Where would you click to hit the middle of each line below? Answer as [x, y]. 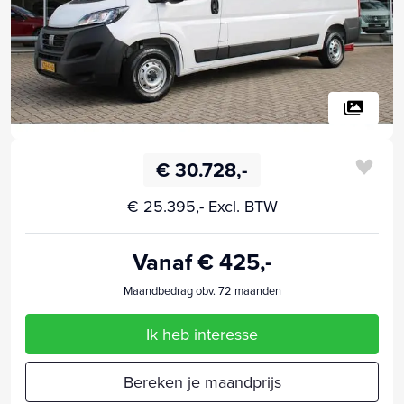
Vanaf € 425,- [202, 261]
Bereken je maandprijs [202, 381]
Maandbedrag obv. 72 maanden [202, 290]
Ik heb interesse [202, 334]
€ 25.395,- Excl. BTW [202, 206]
